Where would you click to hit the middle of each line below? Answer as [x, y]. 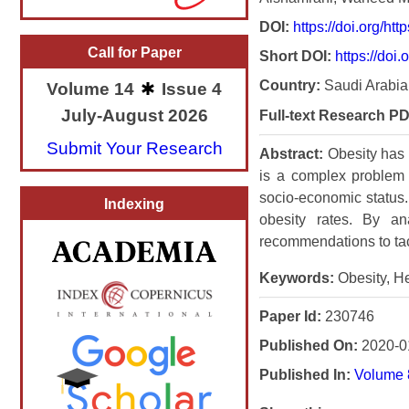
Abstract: [291, 153]
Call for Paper [134, 53]
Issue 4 [189, 89]
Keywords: [297, 278]
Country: [290, 86]
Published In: [305, 374]
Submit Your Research [134, 148]
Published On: [309, 345]
